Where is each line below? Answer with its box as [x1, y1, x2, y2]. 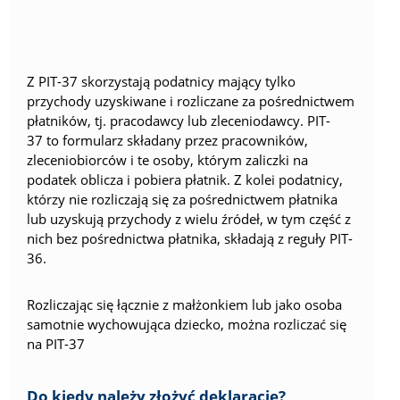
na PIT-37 [27, 334, 85, 353]
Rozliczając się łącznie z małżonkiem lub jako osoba [27, 295, 342, 313]
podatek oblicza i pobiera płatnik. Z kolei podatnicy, [27, 171, 343, 189]
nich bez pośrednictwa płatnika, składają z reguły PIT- [27, 229, 353, 248]
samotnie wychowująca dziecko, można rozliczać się [27, 314, 346, 333]
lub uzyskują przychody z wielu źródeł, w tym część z [27, 210, 351, 229]
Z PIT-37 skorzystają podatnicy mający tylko [27, 72, 296, 91]
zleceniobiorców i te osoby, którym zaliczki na [27, 151, 308, 170]
